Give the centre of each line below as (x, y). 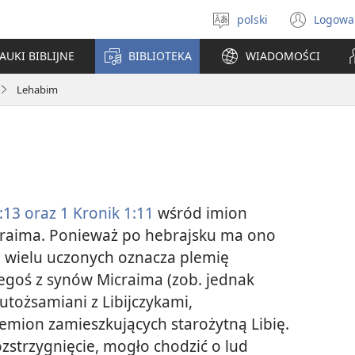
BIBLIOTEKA (160, 56)
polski (252, 19)
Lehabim (37, 89)
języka (256, 42)
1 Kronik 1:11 (105, 213)
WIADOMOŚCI (283, 56)
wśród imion (200, 213)
